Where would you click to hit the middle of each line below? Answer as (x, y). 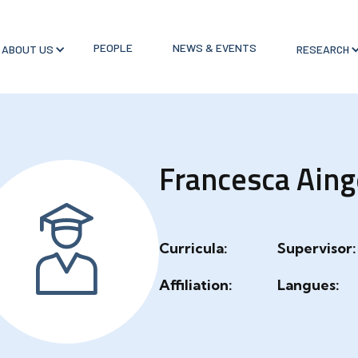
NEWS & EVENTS (214, 47)
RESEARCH (322, 49)
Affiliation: (196, 285)
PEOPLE (113, 47)
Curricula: (193, 248)
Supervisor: (317, 248)
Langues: (308, 285)
